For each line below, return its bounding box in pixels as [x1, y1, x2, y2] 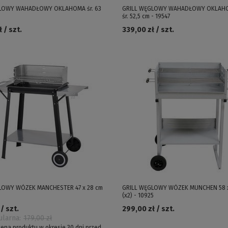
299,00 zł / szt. [122, 205, 175, 213]
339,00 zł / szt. [122, 25, 174, 34]
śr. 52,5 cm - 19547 [122, 13, 170, 20]
